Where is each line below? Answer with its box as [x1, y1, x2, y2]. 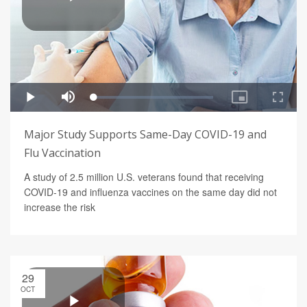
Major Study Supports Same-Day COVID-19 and [24, 127, 267, 143]
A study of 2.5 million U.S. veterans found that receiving [24, 170, 264, 184]
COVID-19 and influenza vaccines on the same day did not [24, 185, 277, 199]
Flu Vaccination [24, 145, 101, 161]
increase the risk [24, 200, 95, 214]
